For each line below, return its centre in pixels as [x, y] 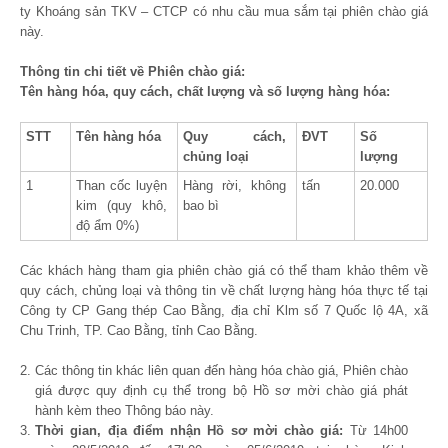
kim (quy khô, [121, 205]
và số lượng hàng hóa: [319, 91]
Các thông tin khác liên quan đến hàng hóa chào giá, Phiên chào [221, 370]
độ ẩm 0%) [107, 225]
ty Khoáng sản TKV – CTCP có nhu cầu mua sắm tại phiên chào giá [224, 11]
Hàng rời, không [234, 185]
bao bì [201, 205]
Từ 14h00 [376, 430]
